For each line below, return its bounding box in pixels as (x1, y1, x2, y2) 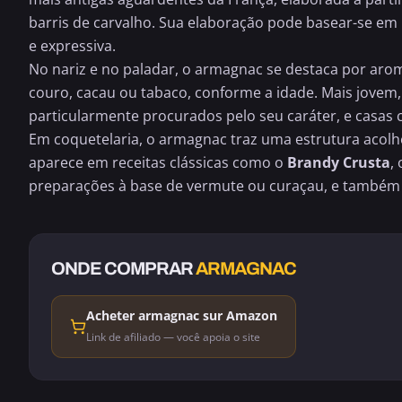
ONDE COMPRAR (51, 258, 196, 278)
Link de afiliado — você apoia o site (86, 329, 260, 345)
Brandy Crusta (287, 153, 390, 172)
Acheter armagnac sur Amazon (86, 307, 277, 324)
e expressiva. (29, 36, 116, 56)
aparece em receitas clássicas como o (29, 153, 287, 172)
